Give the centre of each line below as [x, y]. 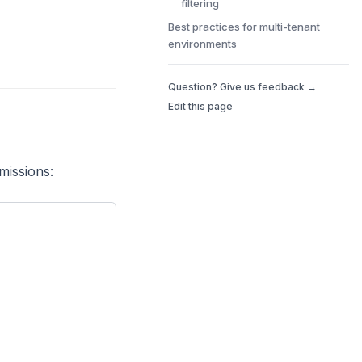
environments [202, 44]
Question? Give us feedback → [242, 87]
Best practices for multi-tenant [244, 27]
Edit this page [200, 106]
